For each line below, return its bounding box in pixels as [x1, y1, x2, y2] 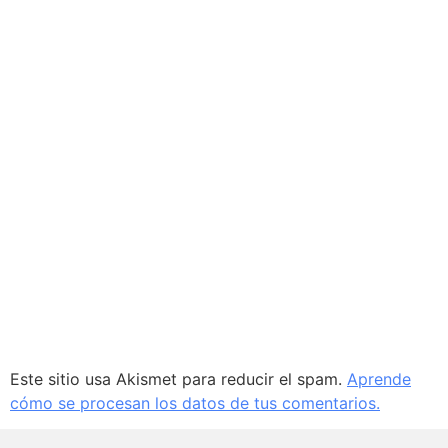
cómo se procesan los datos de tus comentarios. [10, 393, 380, 414]
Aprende [347, 369, 411, 390]
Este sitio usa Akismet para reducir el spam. [10, 369, 347, 390]
